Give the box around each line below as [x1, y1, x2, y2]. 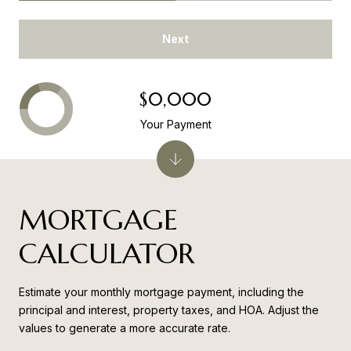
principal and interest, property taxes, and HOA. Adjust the [19, 303, 319, 317]
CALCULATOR [19, 236, 194, 272]
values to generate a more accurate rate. [19, 321, 230, 335]
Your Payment [139, 118, 212, 132]
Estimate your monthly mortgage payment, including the [19, 285, 304, 299]
